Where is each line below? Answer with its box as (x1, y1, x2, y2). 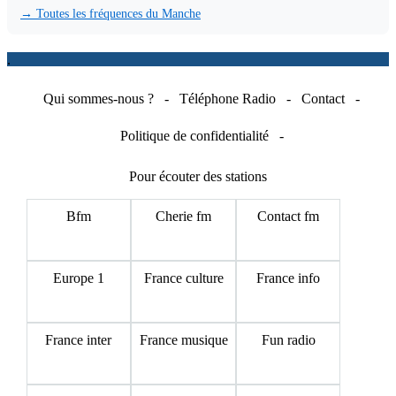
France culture (143, 270, 224, 286)
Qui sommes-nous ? (43, 90, 154, 106)
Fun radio (261, 331, 316, 347)
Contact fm (257, 208, 320, 224)
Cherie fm (156, 208, 212, 224)
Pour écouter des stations (128, 168, 267, 184)
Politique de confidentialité (119, 127, 269, 143)
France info (256, 270, 321, 286)
